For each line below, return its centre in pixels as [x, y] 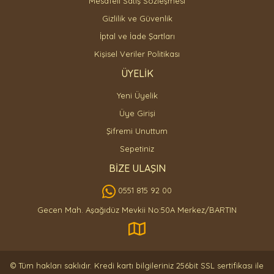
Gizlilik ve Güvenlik [137, 18]
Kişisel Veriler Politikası [137, 54]
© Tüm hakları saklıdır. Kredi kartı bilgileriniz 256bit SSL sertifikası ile [137, 265]
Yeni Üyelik [137, 95]
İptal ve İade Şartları [137, 36]
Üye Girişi [137, 113]
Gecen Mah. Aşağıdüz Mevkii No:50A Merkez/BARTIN [137, 209]
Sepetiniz [137, 149]
